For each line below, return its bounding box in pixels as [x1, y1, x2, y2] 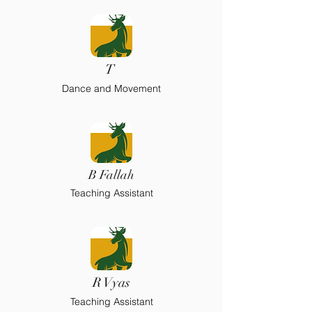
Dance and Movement [62, 82, 161, 95]
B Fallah [88, 167, 134, 182]
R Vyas [93, 274, 130, 291]
